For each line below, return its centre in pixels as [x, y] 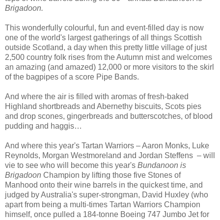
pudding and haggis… [43, 126]
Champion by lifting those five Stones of [111, 175]
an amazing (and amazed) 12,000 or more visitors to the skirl [110, 67]
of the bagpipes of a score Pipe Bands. [72, 77]
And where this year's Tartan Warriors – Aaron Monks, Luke [107, 146]
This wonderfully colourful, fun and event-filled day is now [104, 28]
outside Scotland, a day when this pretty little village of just [106, 48]
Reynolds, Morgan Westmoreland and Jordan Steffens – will [110, 156]
